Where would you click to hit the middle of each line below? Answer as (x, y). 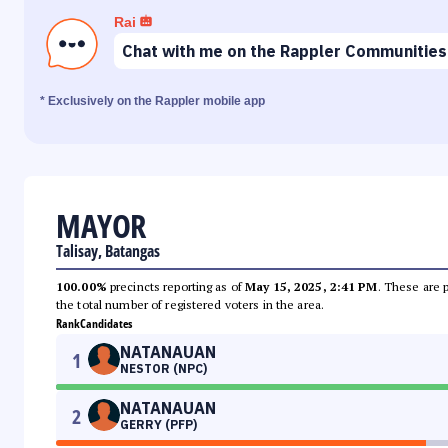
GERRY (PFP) (158, 425)
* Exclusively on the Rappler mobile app (152, 101)
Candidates (106, 324)
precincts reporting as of (176, 287)
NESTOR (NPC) (163, 369)
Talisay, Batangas (108, 251)
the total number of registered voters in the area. (190, 305)
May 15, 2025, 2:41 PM (311, 287)
